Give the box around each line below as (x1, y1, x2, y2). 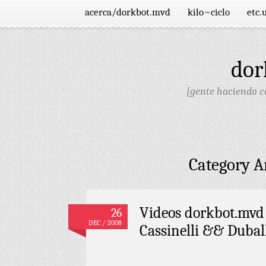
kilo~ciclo (188, 7, 230, 18)
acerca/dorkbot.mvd (85, 7, 171, 18)
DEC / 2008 (88, 218, 122, 227)
